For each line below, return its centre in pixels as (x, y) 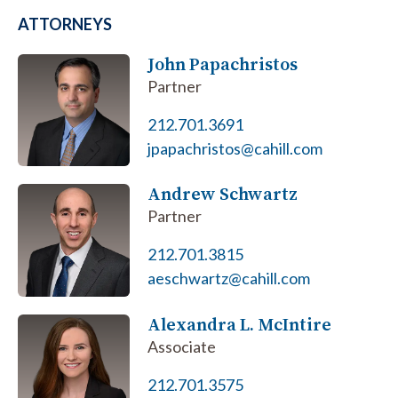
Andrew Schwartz (223, 194)
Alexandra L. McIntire (240, 324)
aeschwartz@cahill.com (229, 279)
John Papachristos (223, 64)
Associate (182, 346)
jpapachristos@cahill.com (235, 148)
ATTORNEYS (65, 24)
